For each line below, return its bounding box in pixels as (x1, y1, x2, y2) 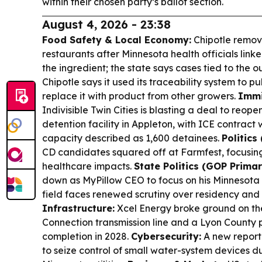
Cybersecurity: (131, 230, 201, 243)
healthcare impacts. (42, 160, 134, 173)
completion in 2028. (42, 230, 131, 243)
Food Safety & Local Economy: (42, 34, 191, 46)
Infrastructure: (42, 202, 115, 215)
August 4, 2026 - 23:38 (42, 17, 171, 32)
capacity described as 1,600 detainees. (42, 132, 222, 144)
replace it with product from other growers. (42, 90, 238, 102)
